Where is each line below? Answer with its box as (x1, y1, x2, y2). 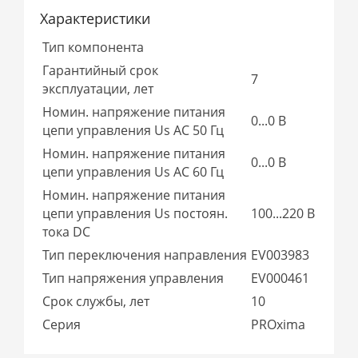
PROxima (251, 315, 309, 333)
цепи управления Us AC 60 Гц (42, 162, 225, 181)
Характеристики (40, 8, 151, 28)
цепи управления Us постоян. (42, 204, 229, 222)
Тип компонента (42, 38, 145, 56)
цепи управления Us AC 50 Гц (42, 121, 225, 139)
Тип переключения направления (42, 245, 248, 264)
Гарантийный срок (42, 61, 159, 79)
